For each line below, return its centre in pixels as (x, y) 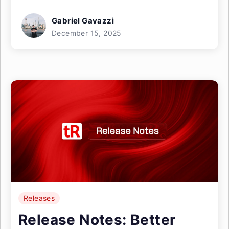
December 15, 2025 (87, 33)
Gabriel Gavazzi (83, 21)
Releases (39, 198)
